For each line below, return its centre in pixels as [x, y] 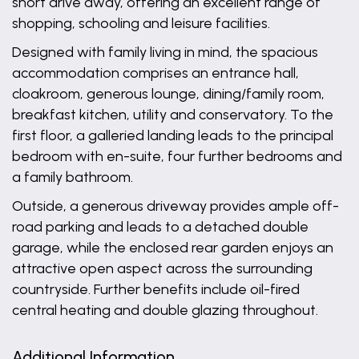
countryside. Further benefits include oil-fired [156, 289]
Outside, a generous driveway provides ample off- [175, 206]
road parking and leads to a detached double [160, 227]
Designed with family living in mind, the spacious [165, 52]
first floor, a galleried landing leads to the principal [173, 135]
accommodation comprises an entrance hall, [155, 73]
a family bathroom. [73, 177]
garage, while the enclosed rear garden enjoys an [173, 248]
